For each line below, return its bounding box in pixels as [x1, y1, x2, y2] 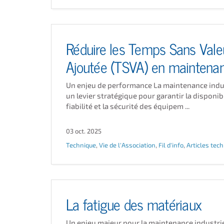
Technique [66, 141, 96, 149]
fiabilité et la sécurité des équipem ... [66, 101, 189, 110]
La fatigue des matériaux [66, 192, 201, 214]
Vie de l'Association [99, 141, 155, 149]
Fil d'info [158, 141, 183, 149]
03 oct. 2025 [66, 127, 101, 135]
